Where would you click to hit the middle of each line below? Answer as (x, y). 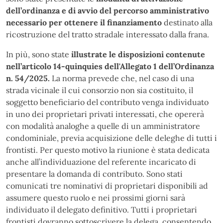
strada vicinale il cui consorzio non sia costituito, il (100, 90)
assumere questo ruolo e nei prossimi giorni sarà (96, 197)
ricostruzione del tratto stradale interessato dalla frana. (108, 34)
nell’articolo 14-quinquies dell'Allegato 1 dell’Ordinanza (110, 66)
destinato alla (188, 22)
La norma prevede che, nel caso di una (123, 78)
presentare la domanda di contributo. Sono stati (94, 173)
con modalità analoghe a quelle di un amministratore (103, 126)
